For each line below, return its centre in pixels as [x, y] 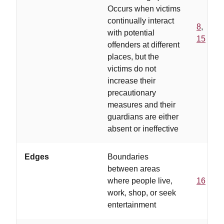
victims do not [132, 69]
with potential [131, 33]
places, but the [133, 57]
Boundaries [128, 157]
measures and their [141, 105]
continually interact [141, 21]
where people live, [140, 181]
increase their [131, 81]
